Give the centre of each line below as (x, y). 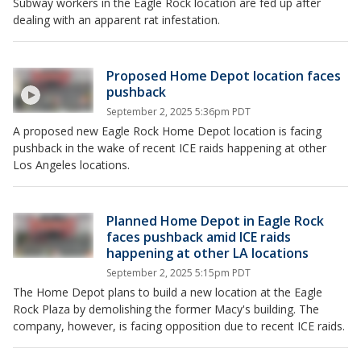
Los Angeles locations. (71, 165)
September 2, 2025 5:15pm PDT (178, 273)
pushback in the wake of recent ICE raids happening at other (170, 148)
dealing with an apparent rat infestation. (116, 20)
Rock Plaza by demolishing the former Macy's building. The (166, 309)
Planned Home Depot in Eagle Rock (215, 221)
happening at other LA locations (207, 253)
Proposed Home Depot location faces (224, 76)
